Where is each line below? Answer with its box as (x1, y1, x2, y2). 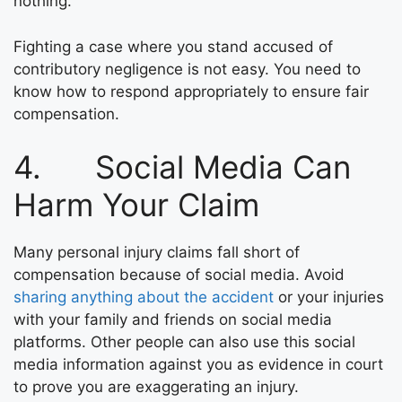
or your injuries (274, 288, 384, 306)
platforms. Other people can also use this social (13, 333, 355, 351)
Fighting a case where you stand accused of (13, 37, 333, 56)
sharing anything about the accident (13, 288, 274, 306)
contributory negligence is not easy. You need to (13, 59, 361, 78)
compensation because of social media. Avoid (13, 266, 345, 284)
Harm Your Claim (13, 186, 259, 223)
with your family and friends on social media (13, 310, 332, 328)
